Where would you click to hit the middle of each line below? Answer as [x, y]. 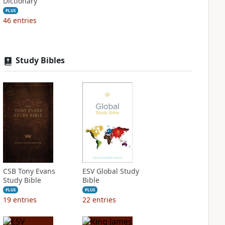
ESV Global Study [110, 171]
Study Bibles [40, 60]
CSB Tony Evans [29, 171]
